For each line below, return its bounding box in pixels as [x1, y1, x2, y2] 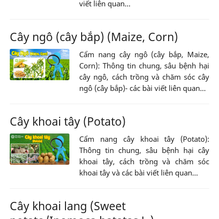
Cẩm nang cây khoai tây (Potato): [79, 133, 209, 144]
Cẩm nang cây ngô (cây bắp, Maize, [79, 49, 209, 59]
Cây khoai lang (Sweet [10, 197, 126, 214]
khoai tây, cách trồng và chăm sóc [79, 156, 209, 166]
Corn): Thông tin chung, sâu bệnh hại [79, 60, 209, 70]
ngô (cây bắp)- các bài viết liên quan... [79, 83, 206, 93]
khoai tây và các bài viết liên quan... [79, 167, 198, 177]
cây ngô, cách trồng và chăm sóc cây [79, 71, 209, 82]
